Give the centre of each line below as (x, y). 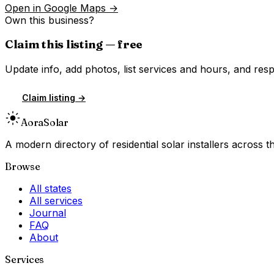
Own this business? (50, 20)
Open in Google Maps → (61, 8)
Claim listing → (54, 98)
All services (56, 201)
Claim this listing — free (74, 45)
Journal (48, 213)
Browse (23, 167)
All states (50, 189)
